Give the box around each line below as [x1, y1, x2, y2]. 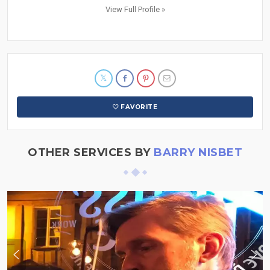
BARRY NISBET [154, 145, 242, 159]
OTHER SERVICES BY [28, 145, 154, 159]
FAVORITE [121, 102, 158, 111]
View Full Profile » [105, 4, 165, 14]
